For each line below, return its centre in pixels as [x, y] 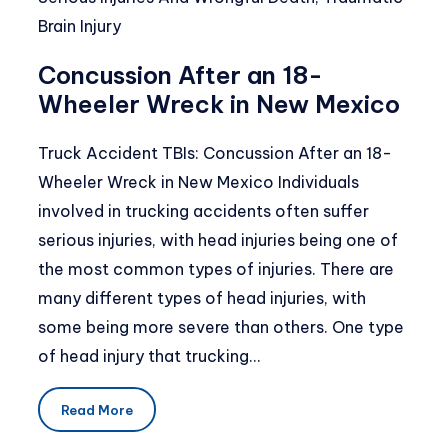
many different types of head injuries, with [202, 298]
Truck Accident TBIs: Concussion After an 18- [215, 153]
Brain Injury [79, 26]
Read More [96, 409]
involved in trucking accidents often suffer [203, 211]
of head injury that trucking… [149, 356]
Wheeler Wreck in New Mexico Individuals [198, 182]
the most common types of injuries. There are [216, 269]
